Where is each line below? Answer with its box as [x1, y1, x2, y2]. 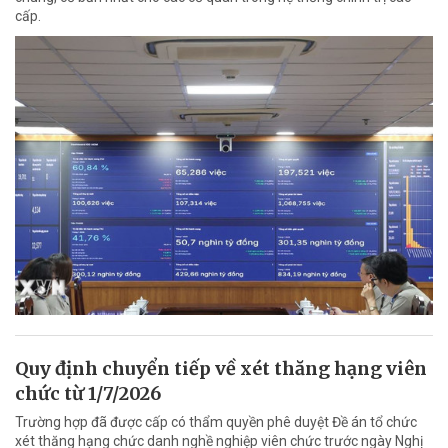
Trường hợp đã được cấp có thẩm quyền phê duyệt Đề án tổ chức [15, 413, 417, 430]
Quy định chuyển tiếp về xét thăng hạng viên [15, 356, 427, 380]
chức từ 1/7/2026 [15, 381, 161, 405]
